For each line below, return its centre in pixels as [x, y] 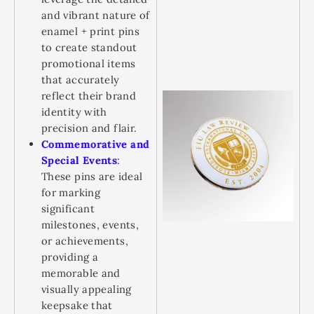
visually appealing [87, 289]
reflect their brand [89, 96]
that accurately [81, 80]
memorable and [81, 273]
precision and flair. [89, 128]
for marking [71, 192]
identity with [74, 112]
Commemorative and [96, 144]
